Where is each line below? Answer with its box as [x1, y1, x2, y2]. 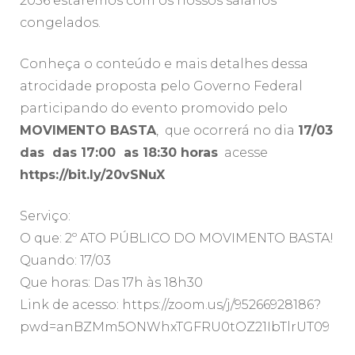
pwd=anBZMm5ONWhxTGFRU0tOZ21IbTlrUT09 [20, 319, 330, 335]
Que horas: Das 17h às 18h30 [20, 275, 203, 291]
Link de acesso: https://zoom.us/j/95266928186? [20, 297, 321, 313]
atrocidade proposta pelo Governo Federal [20, 78, 303, 94]
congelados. [20, 15, 101, 31]
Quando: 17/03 [20, 253, 111, 269]
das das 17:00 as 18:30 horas [20, 145, 218, 161]
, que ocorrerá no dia [156, 123, 298, 139]
